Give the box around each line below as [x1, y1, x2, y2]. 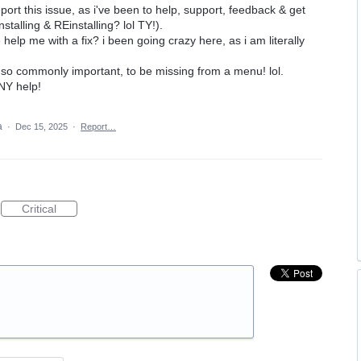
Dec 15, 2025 [15, 122, 68, 131]
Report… [81, 122, 116, 131]
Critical [22, 202, 56, 215]
